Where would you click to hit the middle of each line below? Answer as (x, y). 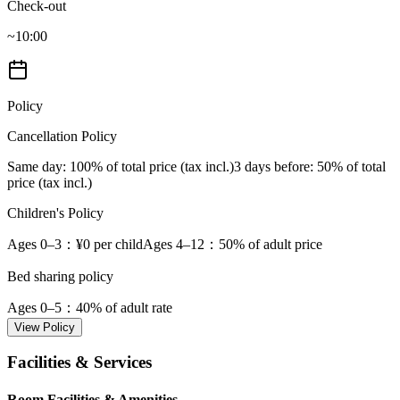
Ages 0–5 (34, 307)
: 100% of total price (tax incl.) (148, 166)
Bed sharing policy (60, 276)
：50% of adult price (263, 244)
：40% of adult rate (117, 307)
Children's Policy (55, 212)
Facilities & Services (79, 362)
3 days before (272, 166)
